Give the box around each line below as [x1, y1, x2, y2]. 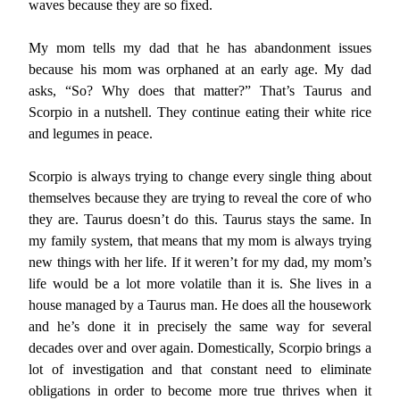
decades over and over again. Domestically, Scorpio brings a [29, 340, 371, 355]
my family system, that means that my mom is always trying [29, 233, 371, 248]
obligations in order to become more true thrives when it [29, 383, 371, 398]
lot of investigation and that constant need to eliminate [29, 362, 371, 377]
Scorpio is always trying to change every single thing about [29, 169, 371, 184]
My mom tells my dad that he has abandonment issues [29, 40, 371, 55]
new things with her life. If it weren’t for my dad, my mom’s [29, 254, 371, 270]
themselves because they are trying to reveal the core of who [29, 190, 371, 205]
